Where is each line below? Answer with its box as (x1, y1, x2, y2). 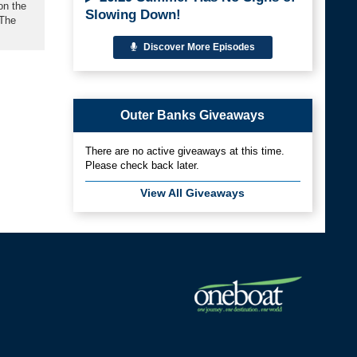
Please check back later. (84, 159, 199, 171)
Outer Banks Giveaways (120, 108, 265, 122)
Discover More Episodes (140, 41, 255, 53)
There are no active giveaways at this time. (84, 144, 284, 157)
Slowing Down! (84, 6, 181, 22)
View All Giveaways (140, 186, 245, 199)
